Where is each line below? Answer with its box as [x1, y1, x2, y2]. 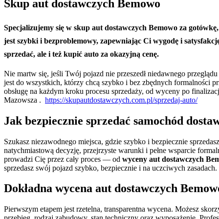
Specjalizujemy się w [4, 23, 74, 32]
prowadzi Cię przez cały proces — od [4, 154, 122, 163]
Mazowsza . [4, 95, 45, 104]
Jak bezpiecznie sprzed [4, 114, 119, 127]
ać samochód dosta [119, 114, 213, 127]
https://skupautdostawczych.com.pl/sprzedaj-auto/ [45, 95, 197, 104]
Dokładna [4, 182, 55, 195]
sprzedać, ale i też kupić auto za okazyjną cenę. [4, 49, 159, 58]
